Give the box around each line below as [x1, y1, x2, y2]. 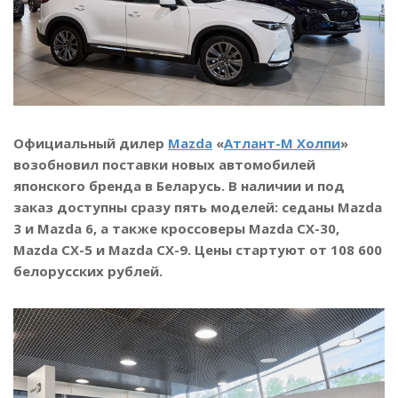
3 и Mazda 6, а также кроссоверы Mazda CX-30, [13, 219, 339, 238]
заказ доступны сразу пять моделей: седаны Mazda [13, 198, 382, 217]
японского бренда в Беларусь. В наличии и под [13, 177, 345, 195]
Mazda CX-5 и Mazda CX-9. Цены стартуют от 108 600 [13, 241, 382, 259]
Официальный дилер [13, 134, 168, 153]
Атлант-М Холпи [224, 134, 340, 153]
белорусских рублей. [13, 262, 163, 281]
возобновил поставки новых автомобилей [13, 155, 315, 174]
